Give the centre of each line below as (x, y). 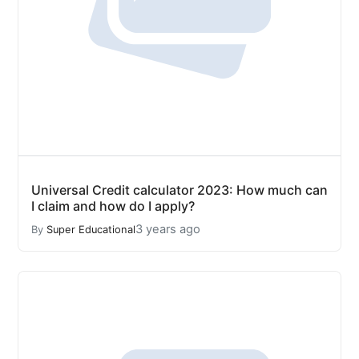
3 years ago (168, 229)
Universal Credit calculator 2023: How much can (179, 190)
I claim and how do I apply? (113, 206)
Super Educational (91, 229)
